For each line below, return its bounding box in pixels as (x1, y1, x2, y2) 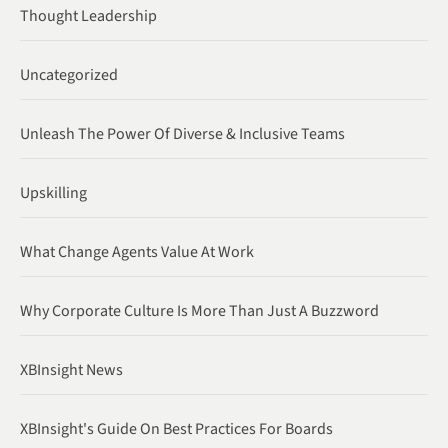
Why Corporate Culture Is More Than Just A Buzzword (20, 299, 379, 322)
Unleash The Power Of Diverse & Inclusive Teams (20, 122, 345, 145)
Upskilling (20, 181, 87, 204)
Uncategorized (20, 63, 118, 86)
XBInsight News (20, 358, 123, 381)
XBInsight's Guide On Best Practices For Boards (20, 417, 333, 440)
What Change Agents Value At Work (20, 240, 254, 263)
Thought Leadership (20, 4, 157, 27)
